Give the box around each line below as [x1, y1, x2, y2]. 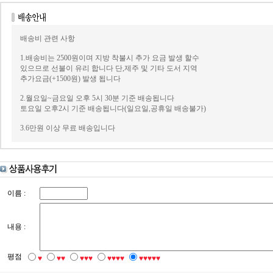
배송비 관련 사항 [19, 34, 75, 43]
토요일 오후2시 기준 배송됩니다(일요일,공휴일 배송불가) [19, 104, 206, 113]
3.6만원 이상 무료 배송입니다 [19, 124, 115, 132]
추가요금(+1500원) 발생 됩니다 [19, 74, 121, 83]
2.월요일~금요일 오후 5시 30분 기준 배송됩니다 [19, 94, 174, 102]
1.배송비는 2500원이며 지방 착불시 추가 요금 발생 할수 [19, 54, 199, 62]
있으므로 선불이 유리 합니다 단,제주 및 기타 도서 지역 [19, 64, 197, 73]
